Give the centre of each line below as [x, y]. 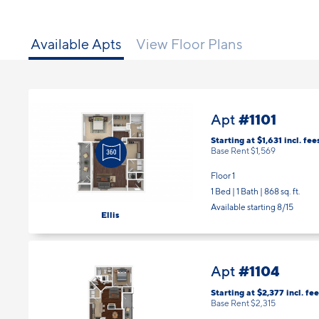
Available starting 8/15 [252, 197]
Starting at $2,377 [249, 282]
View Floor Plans [189, 34]
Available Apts [76, 34]
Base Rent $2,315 [243, 293]
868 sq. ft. [282, 182]
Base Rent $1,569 [243, 141]
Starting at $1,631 [247, 130]
